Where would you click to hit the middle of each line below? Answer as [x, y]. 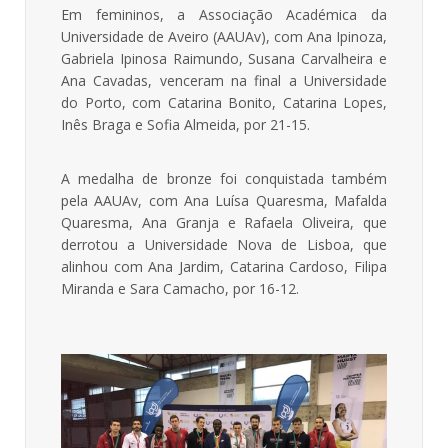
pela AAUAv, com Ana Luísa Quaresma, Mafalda [224, 200]
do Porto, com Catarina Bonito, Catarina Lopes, [224, 102]
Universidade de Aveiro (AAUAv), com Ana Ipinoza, [224, 36]
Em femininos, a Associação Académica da [224, 14]
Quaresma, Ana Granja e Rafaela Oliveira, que [224, 222]
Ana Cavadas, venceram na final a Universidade [224, 80]
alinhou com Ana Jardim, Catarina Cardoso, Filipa [224, 266]
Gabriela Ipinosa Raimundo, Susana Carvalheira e [224, 58]
